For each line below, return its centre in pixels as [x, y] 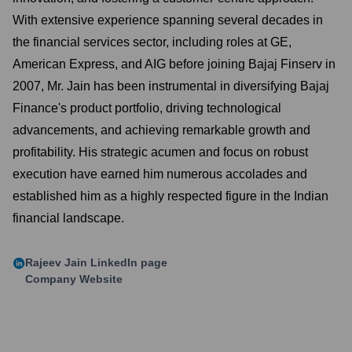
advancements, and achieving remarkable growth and [161, 130]
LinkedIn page [127, 262]
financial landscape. [68, 218]
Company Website [74, 279]
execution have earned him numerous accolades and [160, 174]
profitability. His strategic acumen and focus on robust [160, 152]
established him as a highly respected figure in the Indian [170, 196]
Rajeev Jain [56, 262]
